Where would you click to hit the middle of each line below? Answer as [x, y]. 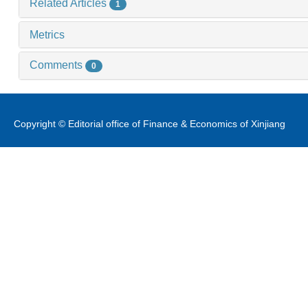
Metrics [47, 35]
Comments [57, 65]
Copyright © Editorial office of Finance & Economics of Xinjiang [150, 123]
